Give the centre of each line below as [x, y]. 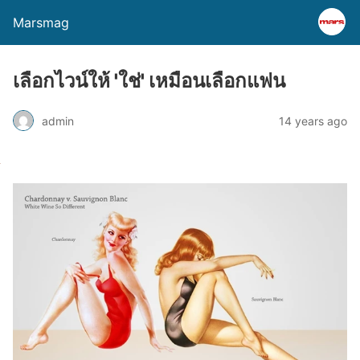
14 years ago [313, 121]
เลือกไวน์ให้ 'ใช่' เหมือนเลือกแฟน [149, 81]
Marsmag [41, 22]
